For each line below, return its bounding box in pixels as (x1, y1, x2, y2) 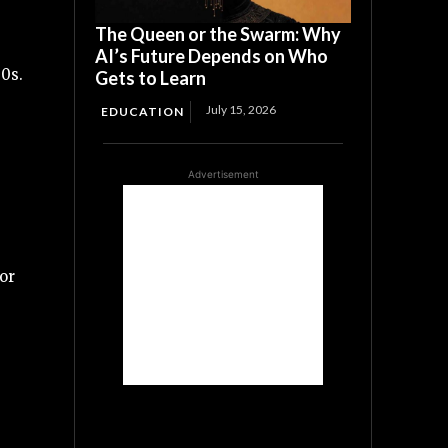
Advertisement (187, 168, 259, 181)
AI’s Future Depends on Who (95, 45, 329, 68)
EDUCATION (101, 104, 185, 120)
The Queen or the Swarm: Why (95, 23, 342, 46)
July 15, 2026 (206, 102, 277, 118)
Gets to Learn (95, 67, 207, 90)
